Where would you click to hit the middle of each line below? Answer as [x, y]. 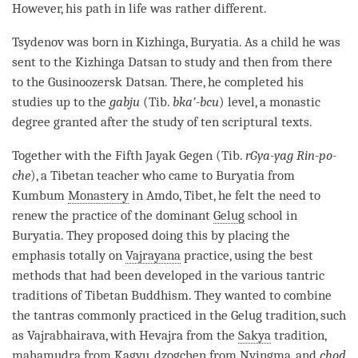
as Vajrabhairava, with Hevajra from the [125, 335]
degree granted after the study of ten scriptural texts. [164, 121]
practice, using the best [247, 255]
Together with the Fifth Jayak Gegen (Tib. [129, 155]
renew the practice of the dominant [113, 215]
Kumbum [40, 195]
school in [271, 215]
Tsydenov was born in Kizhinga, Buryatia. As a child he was [176, 42]
